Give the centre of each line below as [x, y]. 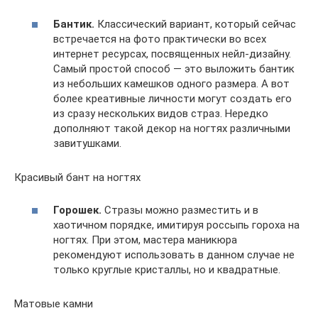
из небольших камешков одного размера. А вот [171, 83]
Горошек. [77, 210]
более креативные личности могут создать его [172, 98]
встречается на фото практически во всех [160, 39]
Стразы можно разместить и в [180, 210]
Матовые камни [54, 304]
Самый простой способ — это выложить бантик [174, 68]
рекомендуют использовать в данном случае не [174, 255]
